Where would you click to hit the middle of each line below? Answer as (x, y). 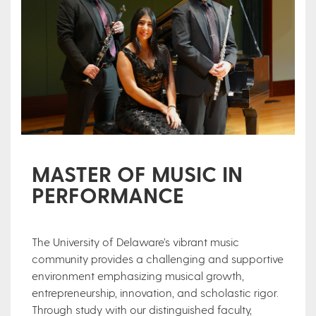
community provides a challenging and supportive (158, 258)
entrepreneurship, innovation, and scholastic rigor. (155, 292)
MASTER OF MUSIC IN (137, 173)
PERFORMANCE (108, 194)
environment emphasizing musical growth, (138, 275)
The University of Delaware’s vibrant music (135, 241)
